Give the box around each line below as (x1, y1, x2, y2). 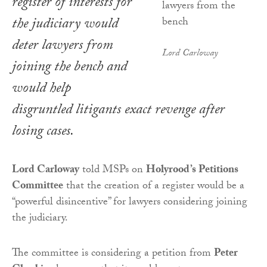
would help (12, 77, 71, 102)
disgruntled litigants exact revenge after (12, 98, 225, 123)
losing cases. (12, 120, 74, 145)
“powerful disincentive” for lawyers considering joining (12, 193, 247, 212)
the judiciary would (12, 13, 118, 38)
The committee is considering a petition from (12, 244, 214, 263)
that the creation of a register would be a (63, 177, 244, 196)
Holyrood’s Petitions (146, 161, 238, 180)
